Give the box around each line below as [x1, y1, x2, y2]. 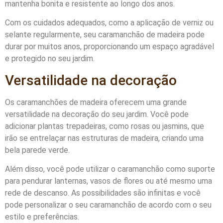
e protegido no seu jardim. [5, 54, 95, 64]
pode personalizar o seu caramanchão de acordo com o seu [5, 200, 212, 210]
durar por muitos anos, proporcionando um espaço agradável [5, 42, 214, 52]
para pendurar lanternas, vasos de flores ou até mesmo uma [5, 176, 212, 186]
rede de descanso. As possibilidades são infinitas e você [5, 188, 201, 198]
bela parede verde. [5, 145, 70, 155]
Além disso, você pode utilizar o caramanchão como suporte [5, 164, 215, 174]
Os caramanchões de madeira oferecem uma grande [5, 97, 187, 107]
